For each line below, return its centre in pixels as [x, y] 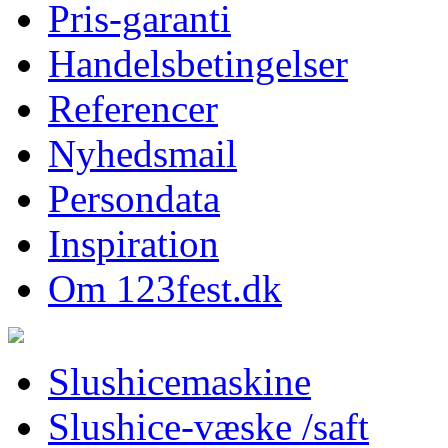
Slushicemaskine [179, 381]
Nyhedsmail [142, 153]
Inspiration [133, 243]
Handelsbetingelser [198, 63]
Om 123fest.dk [165, 288]
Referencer [133, 108]
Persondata [134, 198]
